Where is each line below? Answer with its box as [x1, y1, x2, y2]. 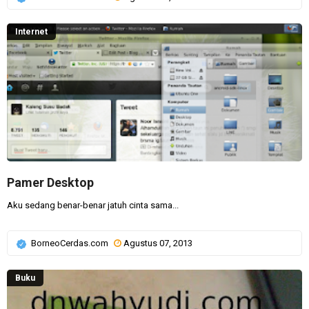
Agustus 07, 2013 [123, 238, 192, 248]
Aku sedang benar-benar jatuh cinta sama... [7, 200, 179, 210]
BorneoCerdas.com [31, 238, 110, 248]
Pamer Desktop [7, 175, 94, 190]
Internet [15, 27, 48, 37]
